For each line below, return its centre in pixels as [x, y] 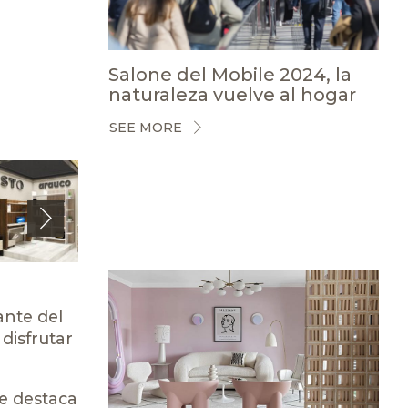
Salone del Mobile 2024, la [229, 74]
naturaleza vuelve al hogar [232, 94]
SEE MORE [145, 127]
